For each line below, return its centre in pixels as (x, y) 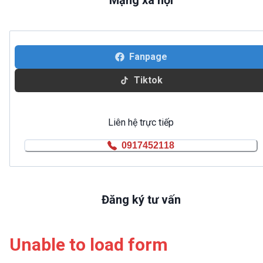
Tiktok (148, 80)
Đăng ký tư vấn (141, 199)
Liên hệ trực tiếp (141, 122)
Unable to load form (89, 244)
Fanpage (148, 57)
